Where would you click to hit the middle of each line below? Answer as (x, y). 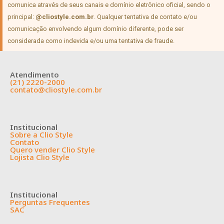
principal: (21, 17)
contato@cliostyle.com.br (56, 90)
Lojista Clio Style (40, 157)
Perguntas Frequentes (50, 202)
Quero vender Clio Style (52, 150)
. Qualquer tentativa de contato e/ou (145, 17)
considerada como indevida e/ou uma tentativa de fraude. (91, 41)
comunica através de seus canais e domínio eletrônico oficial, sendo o (109, 5)
